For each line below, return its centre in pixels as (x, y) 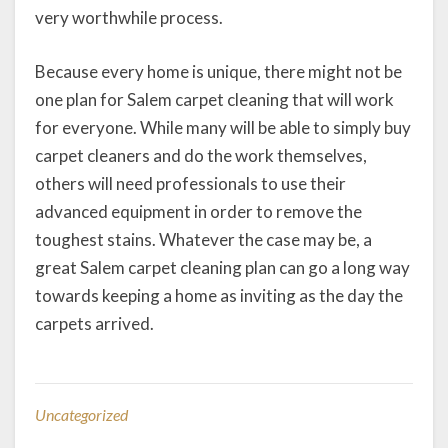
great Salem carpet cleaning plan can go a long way (222, 267)
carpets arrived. (94, 323)
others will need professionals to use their (190, 183)
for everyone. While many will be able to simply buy (223, 127)
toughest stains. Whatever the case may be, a (203, 239)
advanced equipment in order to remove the (198, 211)
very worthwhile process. (129, 18)
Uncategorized (81, 415)
